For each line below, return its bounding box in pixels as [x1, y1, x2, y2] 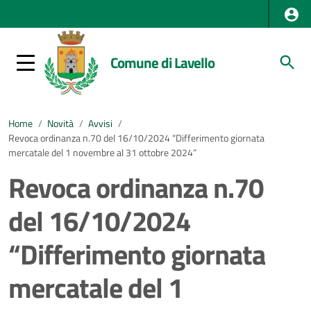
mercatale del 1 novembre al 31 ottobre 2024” [8, 145, 196, 160]
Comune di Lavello [110, 51, 215, 74]
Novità [47, 116, 74, 131]
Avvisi [88, 116, 112, 131]
